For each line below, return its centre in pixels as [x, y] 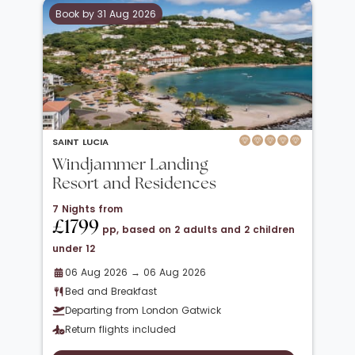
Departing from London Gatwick [143, 310]
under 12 [74, 248]
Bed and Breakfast [111, 291]
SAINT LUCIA [80, 141]
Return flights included [120, 329]
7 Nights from [88, 208]
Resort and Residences [134, 184]
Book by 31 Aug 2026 [106, 13]
